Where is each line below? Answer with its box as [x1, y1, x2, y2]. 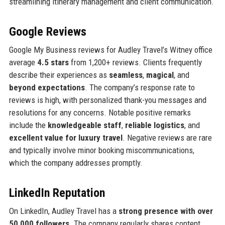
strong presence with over [118, 206, 213, 216]
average [9, 57, 37, 68]
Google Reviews [9, 25, 86, 39]
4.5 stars [37, 57, 69, 68]
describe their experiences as [9, 70, 109, 80]
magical [146, 70, 174, 80]
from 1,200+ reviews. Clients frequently [68, 57, 202, 68]
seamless [108, 70, 143, 80]
